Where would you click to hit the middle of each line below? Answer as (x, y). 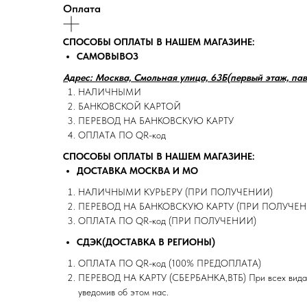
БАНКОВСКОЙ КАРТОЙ (130, 106)
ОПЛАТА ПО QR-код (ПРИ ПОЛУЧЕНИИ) (167, 221)
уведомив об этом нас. (123, 292)
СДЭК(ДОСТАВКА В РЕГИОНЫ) (146, 242)
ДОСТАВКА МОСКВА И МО (137, 171)
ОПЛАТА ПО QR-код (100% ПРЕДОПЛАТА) (170, 263)
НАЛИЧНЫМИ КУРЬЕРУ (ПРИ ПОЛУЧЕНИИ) (175, 192)
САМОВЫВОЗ (108, 56)
